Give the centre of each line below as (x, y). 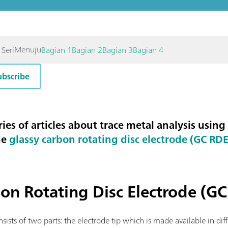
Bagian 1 (57, 50)
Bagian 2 (87, 50)
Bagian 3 (118, 50)
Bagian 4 (148, 50)
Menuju (28, 49)
